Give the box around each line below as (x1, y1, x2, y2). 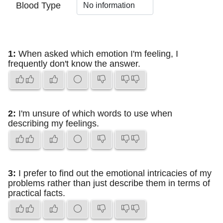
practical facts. (8, 188, 65, 198)
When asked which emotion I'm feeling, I (16, 49, 178, 59)
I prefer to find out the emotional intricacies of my (16, 168, 212, 178)
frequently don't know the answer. (8, 59, 140, 69)
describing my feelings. (8, 118, 99, 128)
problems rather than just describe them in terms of (8, 178, 210, 188)
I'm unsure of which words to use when (16, 109, 172, 118)
